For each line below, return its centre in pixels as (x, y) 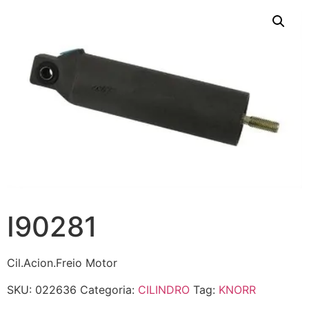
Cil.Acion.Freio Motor (62, 263)
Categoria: (109, 289)
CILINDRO (164, 289)
